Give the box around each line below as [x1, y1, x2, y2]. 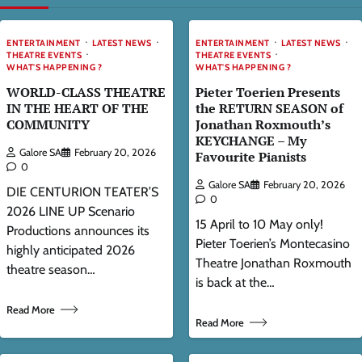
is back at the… [196, 275, 275, 291]
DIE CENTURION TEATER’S [6, 184, 158, 200]
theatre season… [6, 262, 95, 278]
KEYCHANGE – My [196, 132, 306, 150]
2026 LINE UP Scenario [6, 204, 135, 220]
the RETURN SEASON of [196, 99, 343, 118]
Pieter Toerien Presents [196, 83, 340, 102]
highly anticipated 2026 [6, 242, 135, 259]
